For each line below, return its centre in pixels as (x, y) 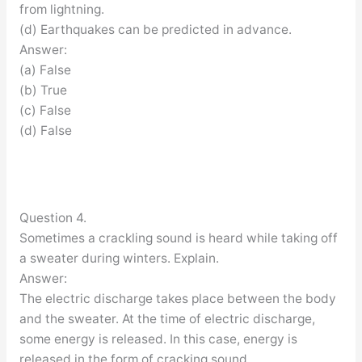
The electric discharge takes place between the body (177, 298)
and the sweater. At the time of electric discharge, (167, 318)
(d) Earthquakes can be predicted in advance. (155, 29)
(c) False (45, 110)
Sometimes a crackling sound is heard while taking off (178, 238)
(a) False (45, 69)
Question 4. (53, 217)
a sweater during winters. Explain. (119, 258)
